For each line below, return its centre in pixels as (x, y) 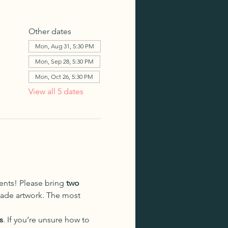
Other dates (50, 31)
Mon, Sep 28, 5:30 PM (64, 61)
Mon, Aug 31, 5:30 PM (64, 46)
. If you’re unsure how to (47, 220)
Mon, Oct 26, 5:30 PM (64, 77)
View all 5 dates (56, 91)
